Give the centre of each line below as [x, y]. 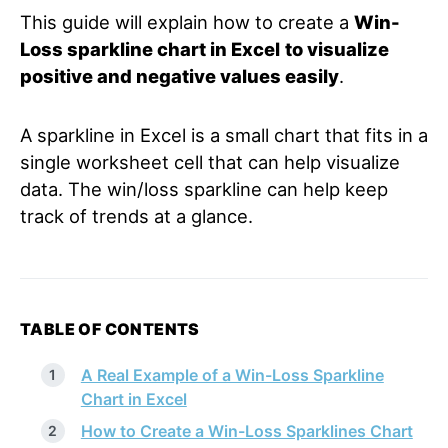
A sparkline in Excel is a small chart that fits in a [224, 135]
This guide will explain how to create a [187, 22]
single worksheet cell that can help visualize [210, 162]
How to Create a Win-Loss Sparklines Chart [246, 431]
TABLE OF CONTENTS [110, 329]
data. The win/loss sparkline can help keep [204, 189]
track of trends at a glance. [136, 216]
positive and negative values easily [179, 76]
